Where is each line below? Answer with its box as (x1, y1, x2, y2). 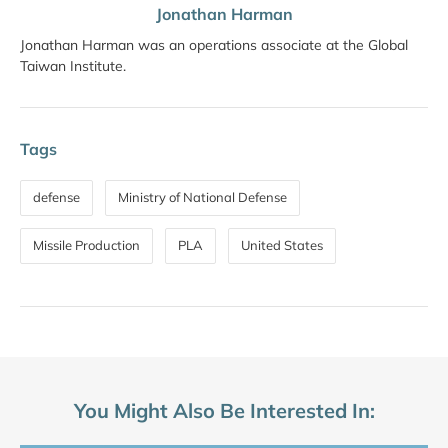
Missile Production (33, 236, 140, 253)
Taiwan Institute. (20, 56, 126, 75)
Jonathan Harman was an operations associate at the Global (20, 35, 408, 54)
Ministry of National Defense (118, 188, 287, 205)
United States (241, 236, 323, 253)
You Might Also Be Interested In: (73, 397, 375, 423)
